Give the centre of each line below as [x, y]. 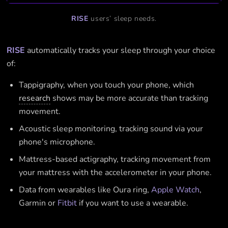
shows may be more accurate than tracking [130, 98]
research [35, 98]
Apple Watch [176, 190]
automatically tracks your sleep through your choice [120, 51]
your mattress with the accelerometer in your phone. [116, 173]
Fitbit [67, 203]
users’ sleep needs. [122, 19]
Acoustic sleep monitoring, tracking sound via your [111, 129]
